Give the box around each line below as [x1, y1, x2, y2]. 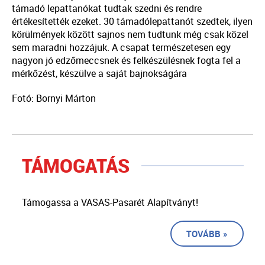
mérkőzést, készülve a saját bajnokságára [12, 67, 187, 80]
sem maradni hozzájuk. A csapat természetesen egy [12, 41, 231, 54]
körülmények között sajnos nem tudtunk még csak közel [12, 28, 248, 41]
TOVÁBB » [186, 228, 228, 240]
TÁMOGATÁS [21, 153, 130, 179]
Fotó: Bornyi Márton [12, 92, 96, 105]
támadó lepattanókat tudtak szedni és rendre [12, 2, 202, 15]
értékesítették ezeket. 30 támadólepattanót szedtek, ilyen [12, 15, 253, 28]
